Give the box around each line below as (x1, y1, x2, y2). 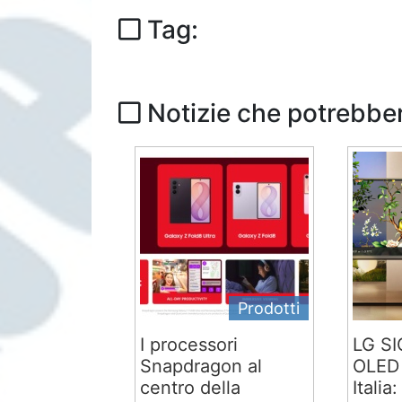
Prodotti (238, 299, 301, 318)
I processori (140, 334, 239, 355)
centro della (140, 377, 241, 398)
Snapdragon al (140, 355, 263, 377)
